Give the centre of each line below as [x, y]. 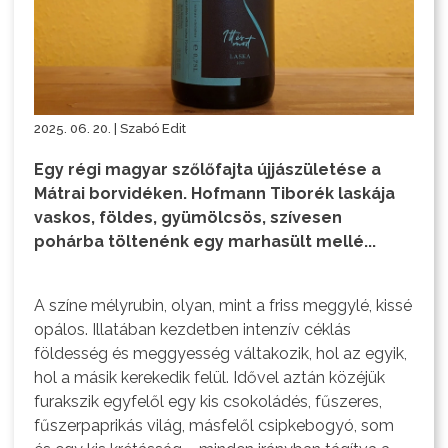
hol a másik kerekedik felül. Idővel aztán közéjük [210, 377]
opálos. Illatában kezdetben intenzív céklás [193, 329]
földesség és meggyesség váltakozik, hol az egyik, [221, 353]
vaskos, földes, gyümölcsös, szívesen [188, 217]
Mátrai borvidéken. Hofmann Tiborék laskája [215, 193]
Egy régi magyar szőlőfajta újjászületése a [208, 169]
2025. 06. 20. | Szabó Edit [110, 128]
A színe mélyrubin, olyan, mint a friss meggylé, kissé [223, 305]
